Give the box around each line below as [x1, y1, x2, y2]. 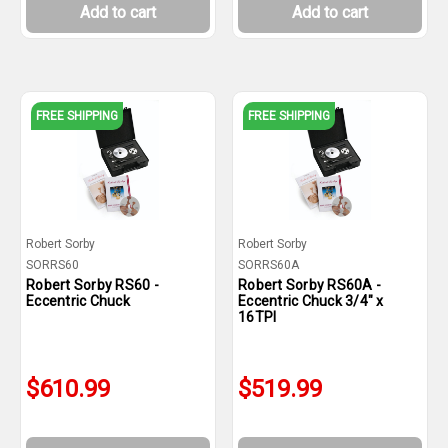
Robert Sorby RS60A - [238, 277, 381, 293]
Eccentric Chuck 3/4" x [238, 293, 384, 309]
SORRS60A [238, 258, 299, 272]
